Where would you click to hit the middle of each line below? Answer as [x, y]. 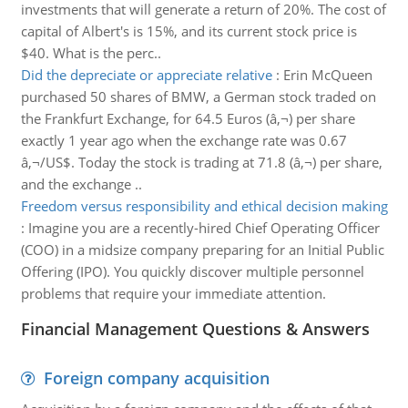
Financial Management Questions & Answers [195, 329]
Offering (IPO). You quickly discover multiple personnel [192, 271]
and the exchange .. [81, 184]
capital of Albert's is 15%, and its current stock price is [189, 31]
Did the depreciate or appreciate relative [146, 75]
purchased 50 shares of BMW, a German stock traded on [198, 97]
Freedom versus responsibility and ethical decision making [204, 206]
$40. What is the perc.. [91, 53]
